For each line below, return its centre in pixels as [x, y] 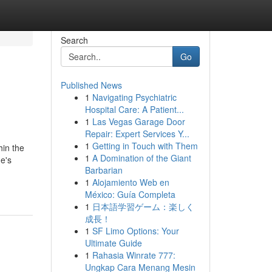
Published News [91, 85]
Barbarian [104, 170]
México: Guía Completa [130, 194]
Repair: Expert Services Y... [137, 134]
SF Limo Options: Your [135, 231]
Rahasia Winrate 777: [134, 255]
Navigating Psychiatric [134, 97]
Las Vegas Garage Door [138, 121]
